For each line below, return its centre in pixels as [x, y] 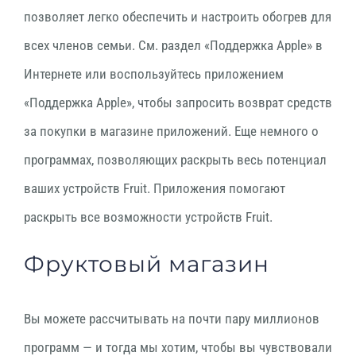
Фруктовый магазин [147, 264]
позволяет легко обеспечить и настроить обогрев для [178, 17]
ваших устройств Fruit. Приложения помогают [155, 188]
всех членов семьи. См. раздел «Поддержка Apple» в [173, 45]
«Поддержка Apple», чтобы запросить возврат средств [178, 103]
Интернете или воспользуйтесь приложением [154, 74]
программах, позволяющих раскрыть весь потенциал [175, 160]
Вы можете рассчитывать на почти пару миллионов [172, 319]
